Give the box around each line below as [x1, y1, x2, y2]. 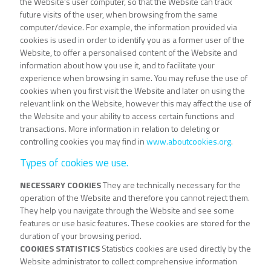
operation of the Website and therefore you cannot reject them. [20, 191, 250, 204]
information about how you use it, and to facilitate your [20, 59, 215, 72]
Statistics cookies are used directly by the [100, 242, 251, 255]
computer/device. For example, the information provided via [20, 21, 237, 34]
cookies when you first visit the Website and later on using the [20, 84, 245, 97]
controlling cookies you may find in [20, 135, 146, 148]
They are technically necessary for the [101, 178, 241, 192]
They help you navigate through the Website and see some [20, 204, 234, 217]
